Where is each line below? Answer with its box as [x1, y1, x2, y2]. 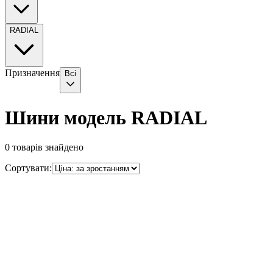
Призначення [5, 68, 60, 79]
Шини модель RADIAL [5, 106, 207, 129]
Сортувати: [5, 163, 52, 174]
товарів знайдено [12, 142, 83, 153]
